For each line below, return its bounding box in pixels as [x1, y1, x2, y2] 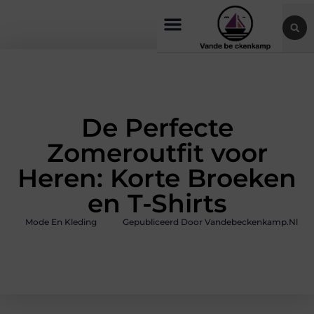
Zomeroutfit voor [46, 137, 268, 169]
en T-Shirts [87, 188, 227, 219]
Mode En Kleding [25, 217, 97, 228]
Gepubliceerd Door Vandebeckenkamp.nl [122, 217, 298, 228]
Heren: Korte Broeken [18, 163, 296, 194]
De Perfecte [81, 112, 233, 144]
